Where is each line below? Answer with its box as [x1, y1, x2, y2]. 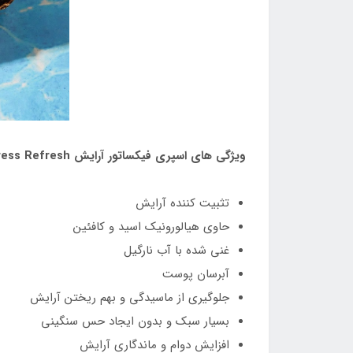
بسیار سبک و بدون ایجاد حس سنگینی [41, 312, 229, 332]
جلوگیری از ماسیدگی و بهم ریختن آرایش [30, 288, 229, 308]
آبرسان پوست [162, 265, 229, 284]
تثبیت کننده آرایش [136, 194, 229, 214]
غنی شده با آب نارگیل [124, 241, 229, 261]
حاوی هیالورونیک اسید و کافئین [73, 217, 229, 237]
